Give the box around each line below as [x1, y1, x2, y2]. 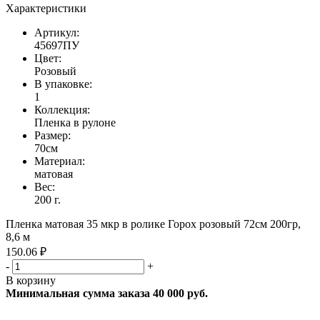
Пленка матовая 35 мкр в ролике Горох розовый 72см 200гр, [6, 217, 301, 230]
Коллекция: [34, 103, 90, 116]
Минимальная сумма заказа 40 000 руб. [6, 286, 208, 299]
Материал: [34, 154, 85, 167]
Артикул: [34, 26, 79, 39]
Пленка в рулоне [34, 116, 116, 129]
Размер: [34, 129, 71, 141]
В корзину [6, 274, 56, 286]
